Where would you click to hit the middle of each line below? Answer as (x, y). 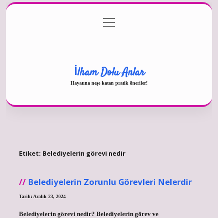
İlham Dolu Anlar (109, 72)
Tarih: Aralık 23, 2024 (42, 196)
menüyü (114, 21)
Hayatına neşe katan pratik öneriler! (109, 83)
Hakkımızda (109, 42)
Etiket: (30, 154)
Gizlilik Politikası (109, 23)
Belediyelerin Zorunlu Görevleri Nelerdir (109, 182)
